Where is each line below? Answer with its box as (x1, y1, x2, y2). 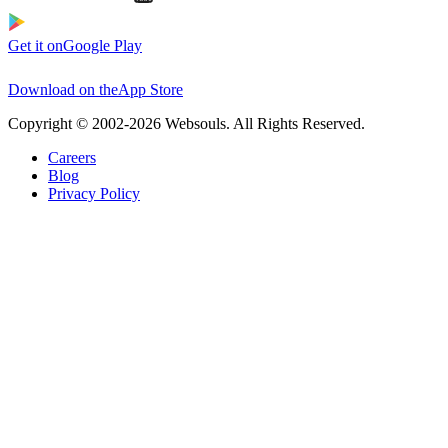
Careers (48, 148, 96, 166)
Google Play (63, 36, 142, 54)
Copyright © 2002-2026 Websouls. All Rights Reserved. (8, 114, 365, 132)
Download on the (8, 80, 118, 98)
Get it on (8, 36, 63, 54)
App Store (118, 80, 183, 98)
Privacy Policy (48, 184, 140, 202)
